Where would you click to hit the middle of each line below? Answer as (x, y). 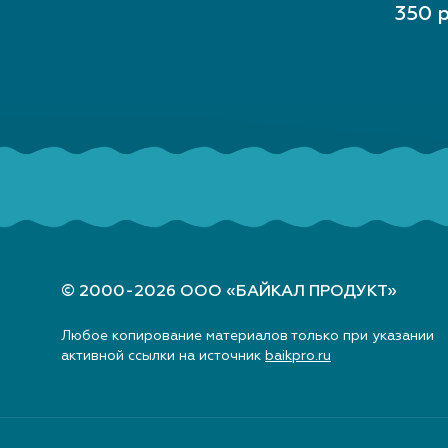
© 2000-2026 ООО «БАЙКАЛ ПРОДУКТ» (229, 290)
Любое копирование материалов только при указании (247, 335)
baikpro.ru (298, 355)
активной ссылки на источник (163, 355)
